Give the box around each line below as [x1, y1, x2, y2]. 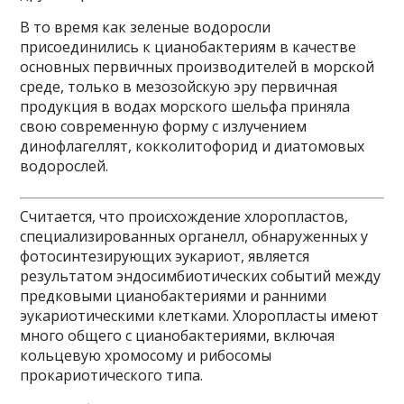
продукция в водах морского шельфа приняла [20, 96, 351, 116]
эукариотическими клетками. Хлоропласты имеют [20, 306, 380, 326]
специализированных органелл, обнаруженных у [20, 226, 369, 246]
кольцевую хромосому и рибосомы [20, 345, 272, 365]
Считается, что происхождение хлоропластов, [20, 207, 349, 226]
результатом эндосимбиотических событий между [20, 266, 381, 286]
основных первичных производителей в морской [20, 57, 375, 77]
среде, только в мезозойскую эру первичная [20, 77, 338, 96]
